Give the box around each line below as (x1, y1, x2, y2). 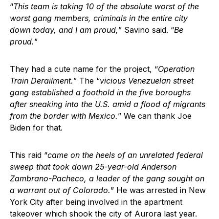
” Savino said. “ (118, 24, 174, 35)
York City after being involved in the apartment (10, 197, 182, 207)
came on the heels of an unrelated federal (47, 150, 203, 160)
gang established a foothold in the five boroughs (10, 87, 191, 97)
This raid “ (10, 150, 47, 160)
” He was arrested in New (110, 185, 206, 195)
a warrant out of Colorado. (10, 185, 110, 195)
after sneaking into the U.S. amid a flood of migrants (10, 99, 205, 109)
